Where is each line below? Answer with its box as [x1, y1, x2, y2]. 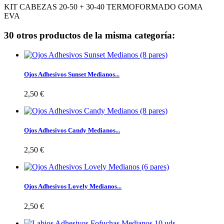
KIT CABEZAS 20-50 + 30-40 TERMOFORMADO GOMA [4, 2, 202, 11]
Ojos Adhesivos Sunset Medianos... [24, 70, 119, 78]
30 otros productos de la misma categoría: [4, 29, 175, 40]
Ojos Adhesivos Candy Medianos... [24, 126, 120, 134]
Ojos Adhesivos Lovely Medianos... [24, 182, 121, 190]
